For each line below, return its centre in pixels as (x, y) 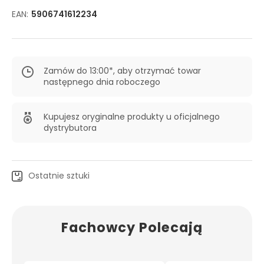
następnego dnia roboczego (102, 82)
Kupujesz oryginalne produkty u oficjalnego (132, 117)
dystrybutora (70, 128)
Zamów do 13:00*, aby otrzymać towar (122, 71)
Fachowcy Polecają (132, 227)
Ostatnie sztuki (59, 176)
